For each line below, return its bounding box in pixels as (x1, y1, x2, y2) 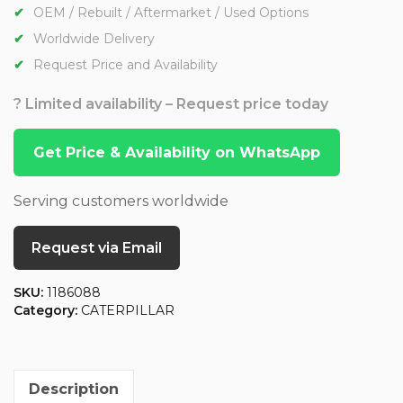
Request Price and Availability (33, 57, 218, 74)
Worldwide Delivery (33, 31, 155, 48)
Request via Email (31, 239, 162, 257)
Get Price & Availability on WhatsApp (33, 144, 320, 162)
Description (29, 381, 119, 399)
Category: (13, 302, 81, 319)
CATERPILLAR (81, 302, 175, 319)
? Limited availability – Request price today (13, 95, 328, 113)
